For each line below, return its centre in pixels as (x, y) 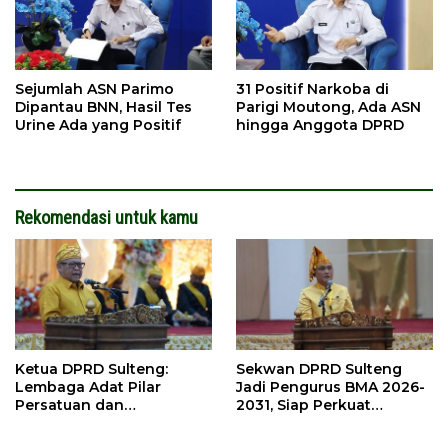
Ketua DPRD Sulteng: (91, 368)
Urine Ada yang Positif (98, 124)
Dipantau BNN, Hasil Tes (103, 106)
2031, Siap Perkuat (303, 404)
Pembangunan (70, 422)
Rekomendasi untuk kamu (106, 217)
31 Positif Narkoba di (312, 88)
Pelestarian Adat (297, 422)
